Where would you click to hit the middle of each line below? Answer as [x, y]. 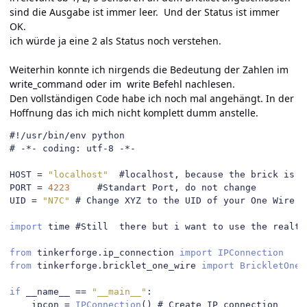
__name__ [48, 291]
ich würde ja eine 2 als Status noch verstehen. [115, 40]
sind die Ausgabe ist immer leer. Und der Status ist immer [145, 12]
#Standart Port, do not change [177, 187]
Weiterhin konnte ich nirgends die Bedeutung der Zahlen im [149, 69]
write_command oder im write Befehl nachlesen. [122, 84]
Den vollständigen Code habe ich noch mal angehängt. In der [152, 98]
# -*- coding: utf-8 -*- [73, 148]
